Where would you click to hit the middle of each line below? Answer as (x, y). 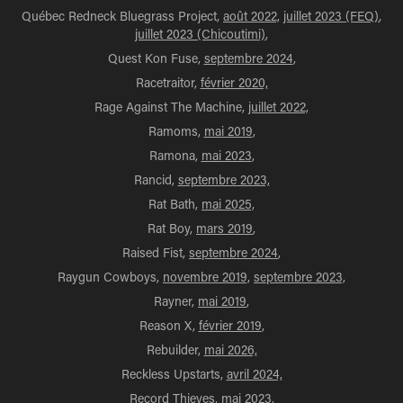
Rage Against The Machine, (171, 107)
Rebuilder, (175, 349)
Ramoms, (176, 131)
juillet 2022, (278, 107)
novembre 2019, (206, 277)
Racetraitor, (168, 82)
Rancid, (156, 179)
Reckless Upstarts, (174, 374)
